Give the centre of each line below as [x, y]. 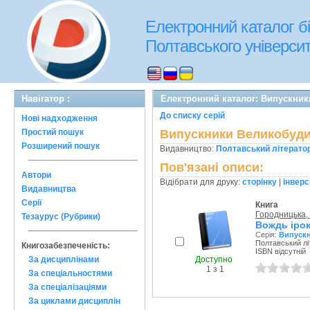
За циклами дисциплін [74, 301]
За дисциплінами [64, 259]
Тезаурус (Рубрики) [61, 217]
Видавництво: [188, 149]
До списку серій [192, 116]
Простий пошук [53, 132]
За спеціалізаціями [67, 287]
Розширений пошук [61, 146]
